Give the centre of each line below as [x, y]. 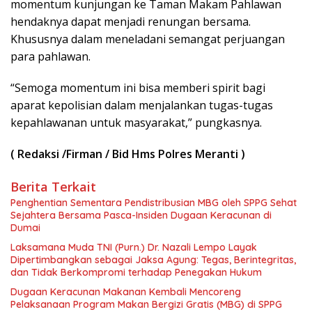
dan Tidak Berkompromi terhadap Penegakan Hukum [136, 272]
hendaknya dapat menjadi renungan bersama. [131, 21]
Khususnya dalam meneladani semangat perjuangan [148, 39]
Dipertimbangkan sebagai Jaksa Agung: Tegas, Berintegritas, [153, 259]
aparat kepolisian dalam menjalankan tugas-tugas [142, 105]
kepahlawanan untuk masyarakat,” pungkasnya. [136, 122]
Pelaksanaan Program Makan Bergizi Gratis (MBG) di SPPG [146, 304]
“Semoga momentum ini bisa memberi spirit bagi [138, 87]
